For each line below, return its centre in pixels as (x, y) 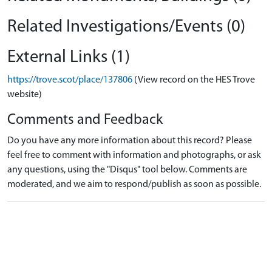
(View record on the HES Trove (195, 80)
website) (25, 95)
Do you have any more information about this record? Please (130, 141)
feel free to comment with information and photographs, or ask (134, 155)
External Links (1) (69, 57)
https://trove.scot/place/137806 (70, 80)
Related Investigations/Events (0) (126, 27)
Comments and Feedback (85, 120)
